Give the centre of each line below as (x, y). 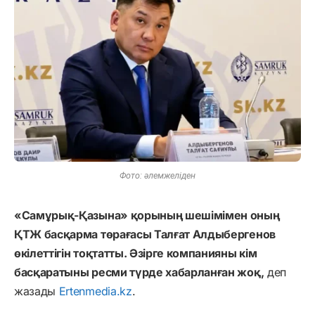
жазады (37, 291)
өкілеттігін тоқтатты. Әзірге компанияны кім (136, 253)
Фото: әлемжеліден (157, 175)
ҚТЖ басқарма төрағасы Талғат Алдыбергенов (145, 234)
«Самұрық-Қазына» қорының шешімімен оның (147, 215)
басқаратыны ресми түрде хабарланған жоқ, (139, 272)
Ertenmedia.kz (95, 291)
